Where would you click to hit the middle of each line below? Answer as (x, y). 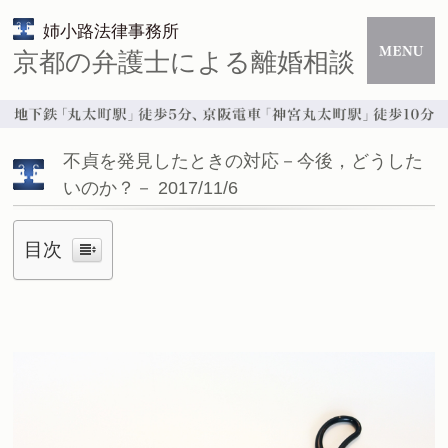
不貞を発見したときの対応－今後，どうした (243, 160)
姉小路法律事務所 (110, 30)
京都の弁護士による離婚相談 (184, 62)
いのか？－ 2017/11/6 (151, 187)
